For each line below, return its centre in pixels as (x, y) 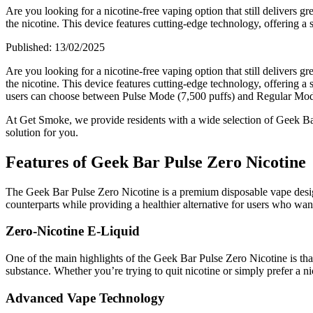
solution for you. (42, 132)
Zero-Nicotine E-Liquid (73, 231)
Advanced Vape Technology (85, 298)
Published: (30, 47)
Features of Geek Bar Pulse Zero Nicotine (156, 162)
